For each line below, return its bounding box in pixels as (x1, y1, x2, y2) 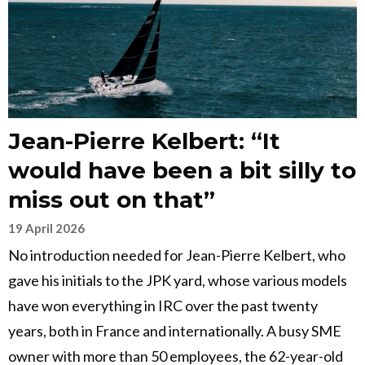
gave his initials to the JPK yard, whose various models (8, 271, 347, 290)
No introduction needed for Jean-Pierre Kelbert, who (8, 246, 345, 265)
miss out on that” (8, 186, 215, 214)
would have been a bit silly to (8, 156, 356, 185)
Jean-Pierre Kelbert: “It (8, 127, 280, 156)
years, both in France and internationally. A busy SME (8, 322, 341, 341)
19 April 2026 (8, 221, 85, 236)
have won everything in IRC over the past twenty (8, 297, 318, 315)
